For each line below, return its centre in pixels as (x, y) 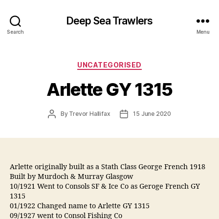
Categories (131, 63)
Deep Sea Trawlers (109, 21)
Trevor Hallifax (90, 113)
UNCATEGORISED (109, 65)
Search (15, 32)
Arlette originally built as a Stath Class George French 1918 (108, 167)
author (61, 122)
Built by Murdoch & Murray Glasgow (71, 177)
